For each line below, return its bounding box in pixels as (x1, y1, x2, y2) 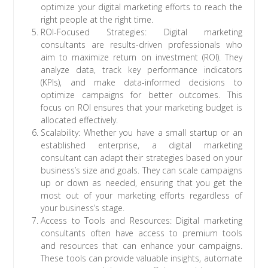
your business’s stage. (41, 202, 125, 214)
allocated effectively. (41, 114, 118, 126)
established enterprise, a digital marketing (41, 139, 242, 151)
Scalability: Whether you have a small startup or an (41, 127, 242, 139)
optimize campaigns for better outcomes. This (41, 89, 242, 101)
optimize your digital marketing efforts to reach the (41, 1, 242, 13)
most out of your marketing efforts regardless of (41, 190, 242, 202)
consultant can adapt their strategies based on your (41, 152, 242, 164)
